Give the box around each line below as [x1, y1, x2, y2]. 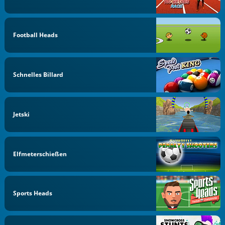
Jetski [13, 109, 30, 119]
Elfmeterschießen [13, 149, 67, 158]
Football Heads [13, 31, 58, 40]
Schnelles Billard [13, 70, 64, 79]
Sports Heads [13, 189, 53, 198]
